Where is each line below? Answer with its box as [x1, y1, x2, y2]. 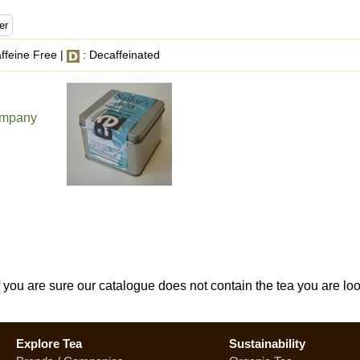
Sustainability [229, 337, 305, 350]
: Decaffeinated [80, 48, 160, 61]
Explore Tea [16, 337, 82, 350]
